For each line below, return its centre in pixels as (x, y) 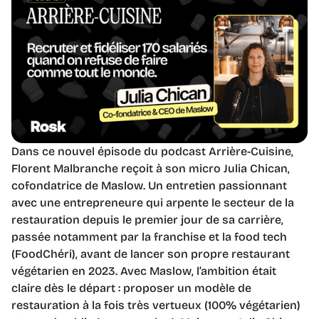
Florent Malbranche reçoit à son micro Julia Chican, (151, 168)
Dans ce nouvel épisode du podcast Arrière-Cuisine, (152, 151)
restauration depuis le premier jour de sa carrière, (147, 219)
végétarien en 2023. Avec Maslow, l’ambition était (144, 271)
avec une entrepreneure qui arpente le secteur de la (153, 202)
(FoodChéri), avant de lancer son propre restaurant (151, 253)
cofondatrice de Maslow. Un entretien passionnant (149, 185)
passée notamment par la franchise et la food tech (149, 236)
